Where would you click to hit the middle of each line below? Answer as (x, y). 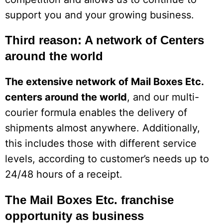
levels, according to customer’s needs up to (107, 159)
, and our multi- (163, 97)
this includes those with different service (101, 144)
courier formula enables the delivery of (96, 113)
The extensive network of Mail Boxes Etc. (104, 82)
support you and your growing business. (100, 15)
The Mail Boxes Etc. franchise (89, 200)
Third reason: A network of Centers (105, 40)
